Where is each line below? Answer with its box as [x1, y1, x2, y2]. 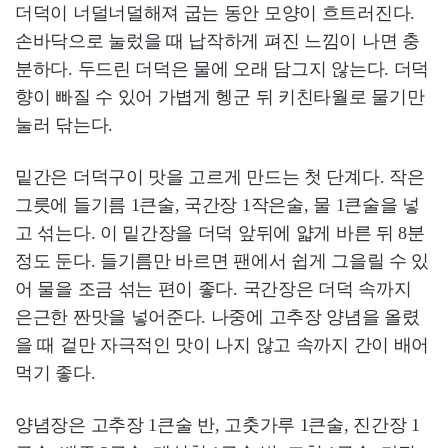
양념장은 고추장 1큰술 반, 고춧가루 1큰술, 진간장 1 [15, 415, 420, 435]
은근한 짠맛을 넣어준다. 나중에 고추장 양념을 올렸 [15, 307, 420, 327]
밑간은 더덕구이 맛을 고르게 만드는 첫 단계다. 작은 [15, 167, 425, 187]
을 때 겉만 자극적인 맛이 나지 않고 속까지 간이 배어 [15, 335, 430, 355]
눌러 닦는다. [15, 115, 113, 135]
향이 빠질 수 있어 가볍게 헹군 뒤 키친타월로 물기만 [15, 87, 425, 107]
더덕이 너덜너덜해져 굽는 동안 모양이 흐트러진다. [15, 3, 415, 23]
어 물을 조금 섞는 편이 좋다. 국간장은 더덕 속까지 [15, 279, 412, 299]
